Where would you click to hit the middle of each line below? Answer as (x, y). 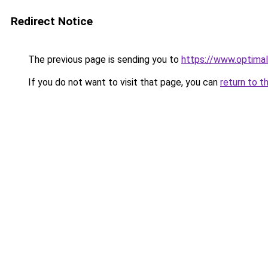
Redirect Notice (52, 21)
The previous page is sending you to (103, 60)
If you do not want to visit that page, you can (123, 82)
